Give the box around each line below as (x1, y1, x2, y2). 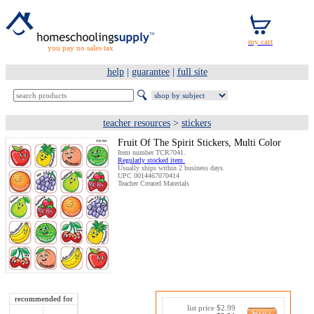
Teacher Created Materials (118, 179, 189, 187)
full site (177, 67, 207, 77)
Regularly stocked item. (118, 156, 185, 164)
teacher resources (103, 118, 170, 128)
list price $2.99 (187, 303, 235, 312)
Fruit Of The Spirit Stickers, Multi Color (118, 137, 281, 148)
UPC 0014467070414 (118, 172, 179, 179)
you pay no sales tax (48, 43, 114, 52)
